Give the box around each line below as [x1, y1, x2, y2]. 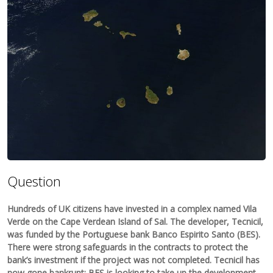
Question [7, 171, 62, 190]
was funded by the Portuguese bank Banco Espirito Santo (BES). [7, 228, 261, 240]
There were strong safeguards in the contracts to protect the [7, 241, 249, 253]
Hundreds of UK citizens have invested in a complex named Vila [7, 202, 257, 214]
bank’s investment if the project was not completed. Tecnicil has [7, 253, 260, 266]
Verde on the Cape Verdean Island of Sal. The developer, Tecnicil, [7, 215, 264, 227]
